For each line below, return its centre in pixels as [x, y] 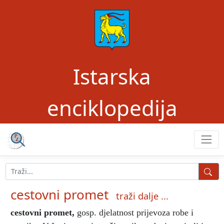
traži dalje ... [142, 196]
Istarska [112, 76]
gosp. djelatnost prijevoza [122, 212]
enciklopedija [112, 108]
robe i [183, 212]
